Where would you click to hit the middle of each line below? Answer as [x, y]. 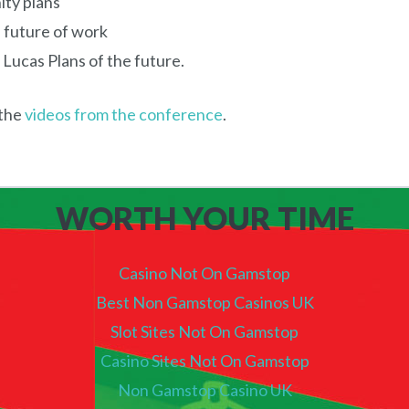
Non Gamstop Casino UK [204, 390]
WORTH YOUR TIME [204, 218]
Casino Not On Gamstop [204, 273]
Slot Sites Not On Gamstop [204, 332]
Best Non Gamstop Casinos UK [204, 303]
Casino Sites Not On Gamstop [204, 361]
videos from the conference [124, 115]
